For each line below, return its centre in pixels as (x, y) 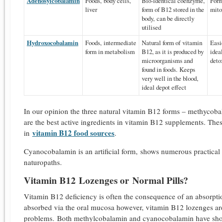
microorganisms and (167, 60)
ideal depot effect (164, 87)
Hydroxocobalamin (53, 42)
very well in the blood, (170, 78)
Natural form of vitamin (172, 42)
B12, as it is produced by (173, 51)
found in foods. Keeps (168, 69)
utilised (151, 27)
